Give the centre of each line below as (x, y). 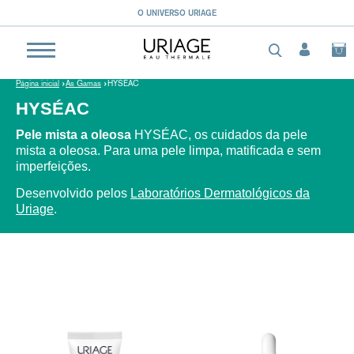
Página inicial (38, 84)
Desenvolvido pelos (73, 193)
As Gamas (83, 84)
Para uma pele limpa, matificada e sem (211, 151)
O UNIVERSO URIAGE (177, 13)
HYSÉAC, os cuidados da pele (219, 135)
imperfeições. (53, 166)
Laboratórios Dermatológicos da (220, 193)
